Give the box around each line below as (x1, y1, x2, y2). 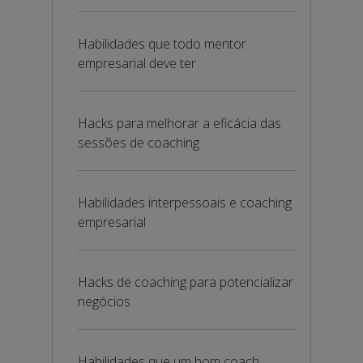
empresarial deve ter (78, 54, 196, 72)
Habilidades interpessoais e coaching (78, 194, 292, 211)
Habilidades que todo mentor (78, 35, 246, 53)
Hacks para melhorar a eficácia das (78, 114, 281, 132)
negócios (78, 293, 130, 310)
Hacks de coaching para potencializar (78, 273, 293, 291)
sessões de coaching (78, 134, 199, 152)
